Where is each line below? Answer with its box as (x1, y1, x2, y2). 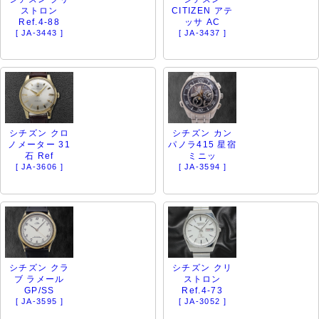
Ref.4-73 (182, 286, 223, 296)
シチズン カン (172, 128, 233, 139)
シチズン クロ (9, 128, 70, 139)
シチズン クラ (9, 263, 70, 273)
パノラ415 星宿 (168, 140, 237, 150)
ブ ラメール (14, 274, 65, 285)
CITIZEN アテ (172, 5, 234, 16)
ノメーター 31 (8, 140, 70, 150)
